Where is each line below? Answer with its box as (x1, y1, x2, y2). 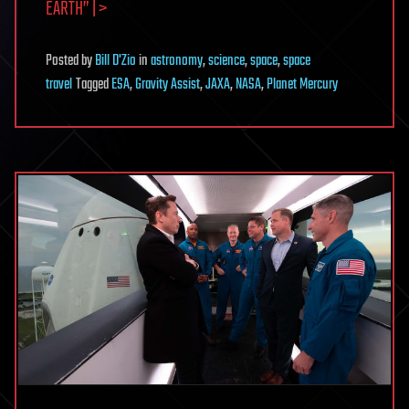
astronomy (151, 48, 203, 73)
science (208, 48, 245, 73)
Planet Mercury (267, 72, 338, 97)
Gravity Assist (135, 72, 200, 97)
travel (46, 72, 72, 97)
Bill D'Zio (95, 48, 136, 73)
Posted (46, 48, 81, 73)
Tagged (76, 72, 111, 97)
